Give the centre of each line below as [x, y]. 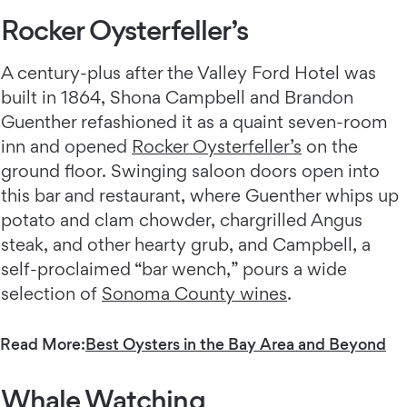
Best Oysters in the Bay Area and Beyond [236, 344]
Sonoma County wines [194, 294]
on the [330, 147]
